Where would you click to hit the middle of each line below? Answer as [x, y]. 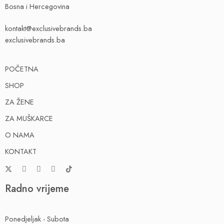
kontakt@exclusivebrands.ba [48, 28]
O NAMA [20, 134]
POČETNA [22, 68]
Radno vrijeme [37, 188]
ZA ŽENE [19, 101]
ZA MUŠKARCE [29, 118]
